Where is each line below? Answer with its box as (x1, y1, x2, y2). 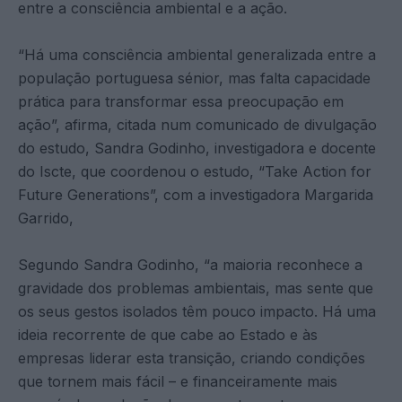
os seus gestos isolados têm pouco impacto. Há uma (18, 301, 376, 320)
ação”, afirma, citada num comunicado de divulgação (18, 115, 377, 134)
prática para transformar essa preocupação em (18, 92, 344, 110)
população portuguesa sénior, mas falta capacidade (18, 68, 371, 87)
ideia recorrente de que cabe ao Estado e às (18, 325, 318, 344)
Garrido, (18, 208, 74, 227)
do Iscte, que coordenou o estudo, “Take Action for (18, 162, 371, 180)
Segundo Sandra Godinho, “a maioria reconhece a (18, 255, 363, 274)
